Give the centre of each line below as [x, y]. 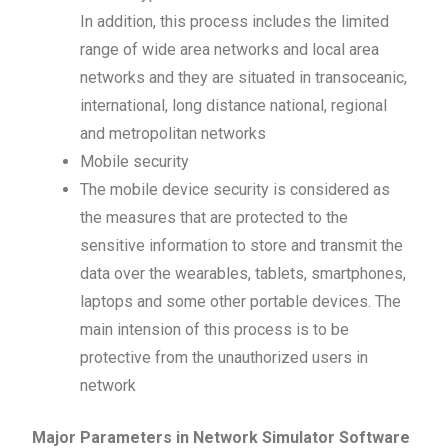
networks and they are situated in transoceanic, [244, 77]
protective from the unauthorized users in [224, 357]
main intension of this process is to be [215, 329]
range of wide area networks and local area [230, 49]
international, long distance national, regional [234, 105]
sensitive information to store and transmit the [242, 245]
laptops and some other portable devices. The [241, 301]
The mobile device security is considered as [235, 189]
